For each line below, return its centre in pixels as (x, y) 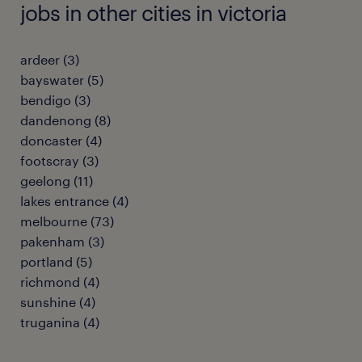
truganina (50, 322)
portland (46, 262)
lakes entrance (65, 201)
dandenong (56, 120)
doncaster (51, 141)
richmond (50, 282)
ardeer (40, 60)
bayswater (52, 80)
